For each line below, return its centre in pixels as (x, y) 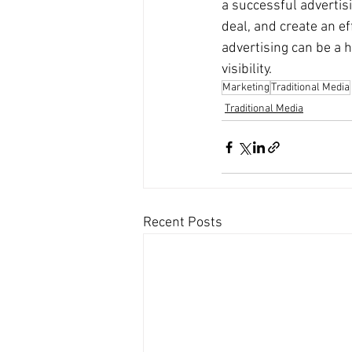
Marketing (246, 88)
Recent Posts (183, 223)
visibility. (247, 70)
